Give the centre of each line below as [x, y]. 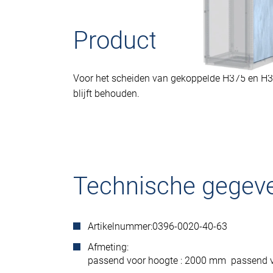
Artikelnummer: [120, 226]
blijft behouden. [106, 94]
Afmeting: [108, 247]
